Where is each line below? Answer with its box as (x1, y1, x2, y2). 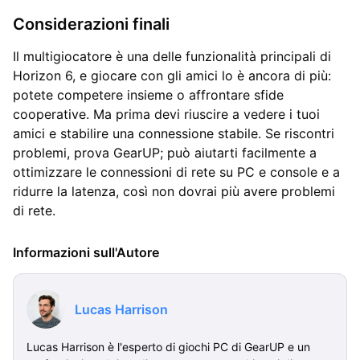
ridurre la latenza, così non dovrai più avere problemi (13, 182, 335, 199)
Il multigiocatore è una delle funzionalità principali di (13, 47, 331, 64)
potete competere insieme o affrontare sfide (13, 86, 284, 103)
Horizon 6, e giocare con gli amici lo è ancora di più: (13, 67, 331, 84)
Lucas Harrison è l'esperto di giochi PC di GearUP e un (27, 339, 310, 354)
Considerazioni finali (13, 14, 170, 34)
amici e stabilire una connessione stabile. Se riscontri (13, 125, 334, 141)
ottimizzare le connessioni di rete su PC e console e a (13, 163, 340, 180)
